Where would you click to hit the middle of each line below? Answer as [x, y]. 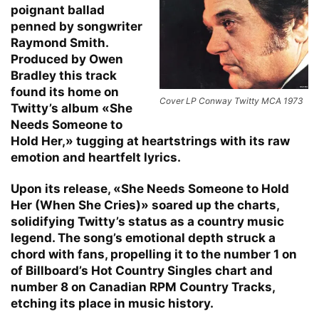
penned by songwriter [77, 26]
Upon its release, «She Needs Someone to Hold [150, 188]
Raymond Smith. [59, 42]
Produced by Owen [67, 59]
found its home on [65, 91]
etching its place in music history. [112, 303]
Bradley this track [64, 75]
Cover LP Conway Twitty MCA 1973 [231, 100]
